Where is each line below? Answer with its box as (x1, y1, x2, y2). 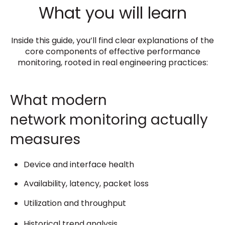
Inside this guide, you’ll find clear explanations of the (11, 35, 214, 47)
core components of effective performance (25, 46, 200, 58)
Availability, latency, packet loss (24, 178, 149, 190)
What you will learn (38, 1, 187, 24)
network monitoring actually (10, 110, 208, 130)
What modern (10, 90, 107, 110)
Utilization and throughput (24, 197, 127, 209)
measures (10, 130, 80, 150)
